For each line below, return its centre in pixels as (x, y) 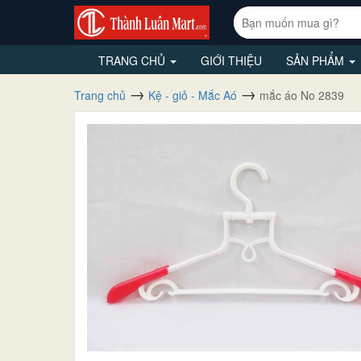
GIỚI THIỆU (231, 60)
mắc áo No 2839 (302, 95)
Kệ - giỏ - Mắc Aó (193, 95)
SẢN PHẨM (317, 60)
